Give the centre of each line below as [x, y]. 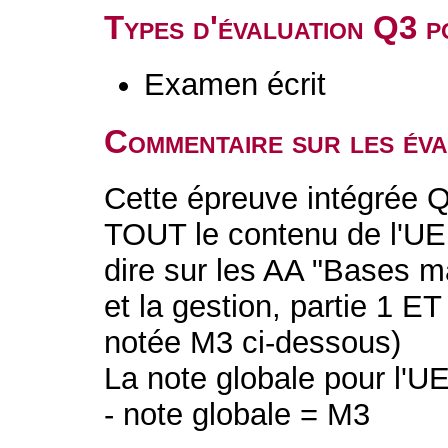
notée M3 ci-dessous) [253, 342]
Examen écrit [235, 84]
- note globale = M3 [237, 414]
